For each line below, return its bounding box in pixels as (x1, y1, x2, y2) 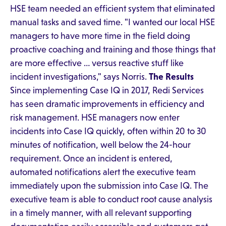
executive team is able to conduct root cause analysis (10, 194, 212, 204)
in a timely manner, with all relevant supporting (10, 208, 192, 218)
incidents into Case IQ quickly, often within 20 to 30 (10, 126, 206, 136)
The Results (149, 72, 194, 82)
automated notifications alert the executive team (10, 167, 196, 177)
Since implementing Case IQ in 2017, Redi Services (10, 85, 204, 95)
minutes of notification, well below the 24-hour (10, 140, 191, 150)
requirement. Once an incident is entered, (10, 153, 173, 163)
